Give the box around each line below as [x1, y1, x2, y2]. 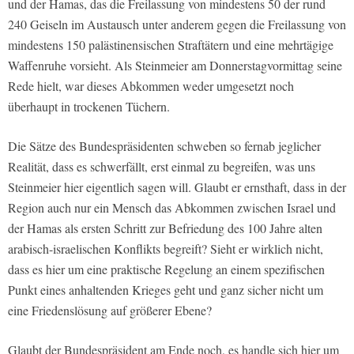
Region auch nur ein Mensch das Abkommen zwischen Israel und [8, 199, 336, 217]
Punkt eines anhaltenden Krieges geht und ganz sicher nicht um [8, 281, 323, 299]
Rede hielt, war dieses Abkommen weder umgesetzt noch [8, 77, 294, 95]
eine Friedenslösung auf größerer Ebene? [8, 302, 212, 319]
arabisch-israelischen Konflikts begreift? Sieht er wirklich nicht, [8, 240, 323, 258]
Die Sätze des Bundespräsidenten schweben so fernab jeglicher [8, 137, 321, 155]
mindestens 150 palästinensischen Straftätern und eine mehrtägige [8, 36, 333, 54]
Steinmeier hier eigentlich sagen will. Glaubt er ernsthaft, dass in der [8, 179, 346, 196]
